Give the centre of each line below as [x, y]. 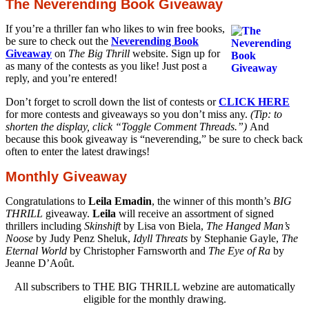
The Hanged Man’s [248, 226]
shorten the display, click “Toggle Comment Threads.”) [128, 126]
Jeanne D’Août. [40, 263]
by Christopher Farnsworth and [138, 250]
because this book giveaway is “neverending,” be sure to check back [154, 139]
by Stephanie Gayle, [235, 238]
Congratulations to [47, 201]
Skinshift [102, 226]
